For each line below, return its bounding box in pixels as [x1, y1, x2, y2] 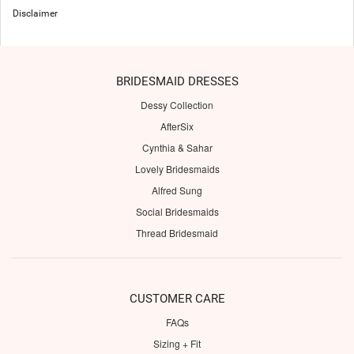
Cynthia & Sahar [141, 141, 213, 155]
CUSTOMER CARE [129, 292, 225, 307]
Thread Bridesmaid [136, 226, 218, 240]
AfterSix [160, 119, 194, 134]
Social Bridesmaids [135, 205, 219, 219]
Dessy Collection [141, 98, 213, 112]
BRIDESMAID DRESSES [115, 74, 239, 89]
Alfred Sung [152, 183, 202, 198]
